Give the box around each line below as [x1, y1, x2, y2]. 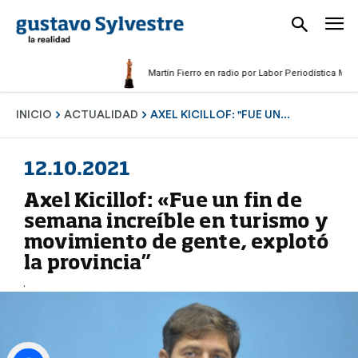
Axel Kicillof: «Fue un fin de [24, 192, 302, 212]
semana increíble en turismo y [24, 213, 328, 233]
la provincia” [24, 254, 152, 274]
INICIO [16, 109, 52, 121]
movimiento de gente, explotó [24, 233, 330, 253]
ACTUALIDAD [64, 109, 138, 121]
